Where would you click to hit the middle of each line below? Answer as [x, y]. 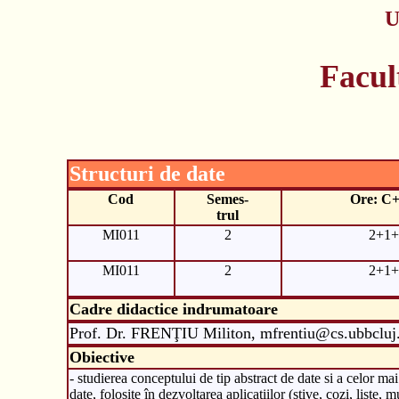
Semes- [228, 199]
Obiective [102, 357]
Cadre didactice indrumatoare [173, 309]
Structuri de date [147, 173]
